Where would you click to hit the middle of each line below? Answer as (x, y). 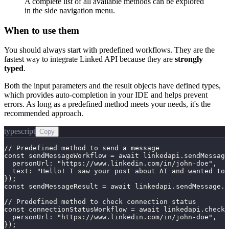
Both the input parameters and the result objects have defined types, (112, 86)
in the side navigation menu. (70, 10)
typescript (20, 131)
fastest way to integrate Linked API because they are (89, 59)
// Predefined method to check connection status (100, 202)
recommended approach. (44, 113)
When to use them (42, 30)
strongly (189, 59)
